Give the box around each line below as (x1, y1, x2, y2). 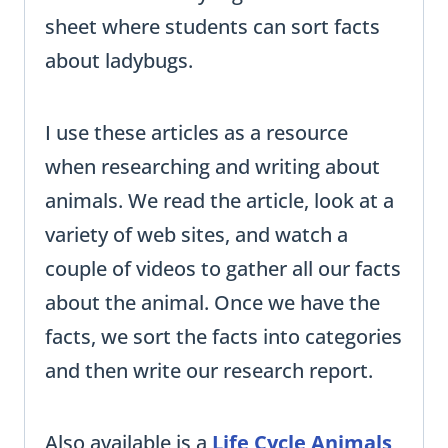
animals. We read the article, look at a (45, 187, 394, 215)
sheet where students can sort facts (45, 13, 380, 41)
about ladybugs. (45, 47, 193, 75)
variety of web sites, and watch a (45, 221, 348, 249)
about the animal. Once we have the (45, 289, 380, 317)
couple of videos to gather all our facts (45, 255, 401, 283)
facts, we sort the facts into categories (45, 323, 402, 351)
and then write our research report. (45, 357, 373, 385)
